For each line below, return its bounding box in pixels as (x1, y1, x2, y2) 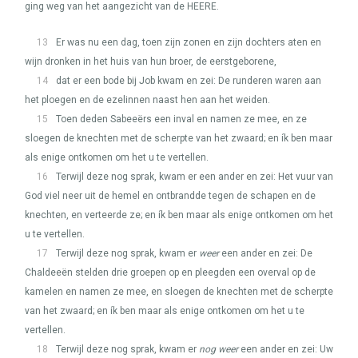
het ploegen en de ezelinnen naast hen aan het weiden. (25, 94, 270, 105)
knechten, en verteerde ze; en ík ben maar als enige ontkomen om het (25, 209, 333, 221)
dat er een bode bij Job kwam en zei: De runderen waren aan (56, 75, 321, 86)
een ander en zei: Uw (238, 344, 333, 355)
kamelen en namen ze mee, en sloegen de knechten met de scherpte (25, 286, 333, 297)
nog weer (199, 344, 238, 355)
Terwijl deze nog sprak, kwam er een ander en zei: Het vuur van (56, 171, 333, 182)
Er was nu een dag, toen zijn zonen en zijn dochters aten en (56, 37, 321, 48)
